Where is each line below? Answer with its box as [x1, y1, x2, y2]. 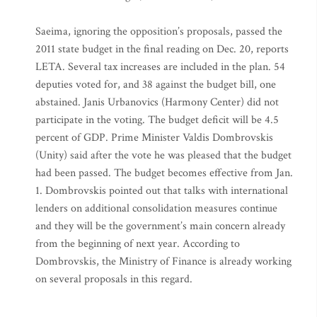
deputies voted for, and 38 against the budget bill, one [35, 77, 276, 92]
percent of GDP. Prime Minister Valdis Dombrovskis [35, 130, 273, 145]
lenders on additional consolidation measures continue [35, 201, 277, 216]
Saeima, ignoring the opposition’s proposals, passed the [35, 24, 282, 39]
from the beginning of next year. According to [35, 236, 240, 251]
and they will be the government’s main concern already [35, 219, 285, 234]
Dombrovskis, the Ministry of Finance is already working [35, 254, 292, 269]
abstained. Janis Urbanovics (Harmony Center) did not [35, 95, 279, 110]
